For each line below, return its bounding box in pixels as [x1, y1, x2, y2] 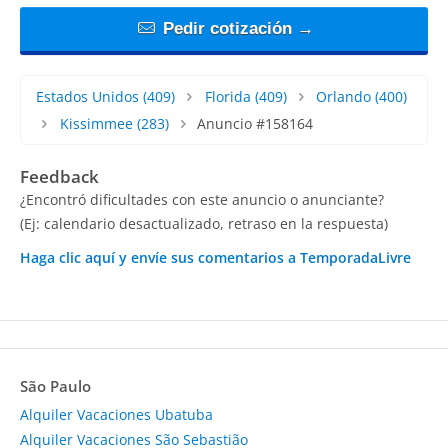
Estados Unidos [36, 86, 139, 106]
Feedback [20, 164, 99, 188]
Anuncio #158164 [197, 113, 314, 133]
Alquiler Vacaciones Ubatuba [20, 404, 213, 424]
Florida [204, 86, 251, 106]
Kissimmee [59, 113, 133, 133]
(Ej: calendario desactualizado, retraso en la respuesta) [20, 213, 388, 233]
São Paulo [20, 375, 91, 396]
